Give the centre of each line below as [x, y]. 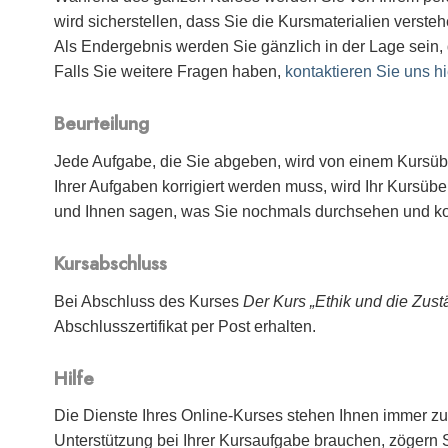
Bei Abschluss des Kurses [149, 301]
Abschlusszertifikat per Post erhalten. [185, 326]
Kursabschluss [111, 264]
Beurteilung [102, 124]
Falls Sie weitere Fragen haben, [170, 72]
